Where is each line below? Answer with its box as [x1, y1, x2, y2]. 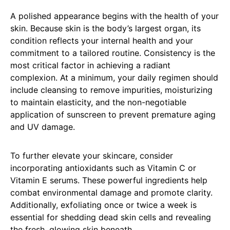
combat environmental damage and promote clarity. [10, 187, 213, 198]
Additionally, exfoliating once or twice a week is [10, 200, 197, 210]
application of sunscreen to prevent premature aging [10, 109, 216, 120]
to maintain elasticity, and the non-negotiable [10, 97, 186, 108]
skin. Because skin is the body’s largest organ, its [10, 23, 201, 34]
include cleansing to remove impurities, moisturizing [10, 85, 213, 95]
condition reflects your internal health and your [10, 35, 193, 46]
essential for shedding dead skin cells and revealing [10, 212, 211, 223]
